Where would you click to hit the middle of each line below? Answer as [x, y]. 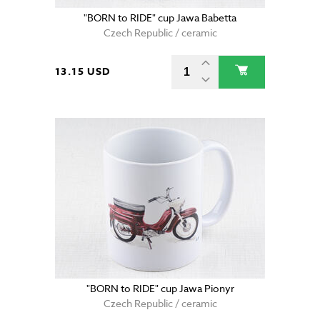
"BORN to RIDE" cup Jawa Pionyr [160, 289]
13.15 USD [83, 72]
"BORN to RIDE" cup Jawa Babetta [160, 18]
